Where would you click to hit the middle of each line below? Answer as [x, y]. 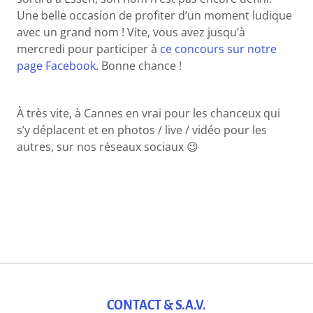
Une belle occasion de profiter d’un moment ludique [155, 15]
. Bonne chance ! [139, 65]
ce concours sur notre [219, 49]
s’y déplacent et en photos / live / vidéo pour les [142, 130]
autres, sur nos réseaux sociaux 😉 [108, 146]
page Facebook [57, 65]
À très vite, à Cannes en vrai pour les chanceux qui [149, 113]
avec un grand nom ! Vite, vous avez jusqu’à [131, 32]
